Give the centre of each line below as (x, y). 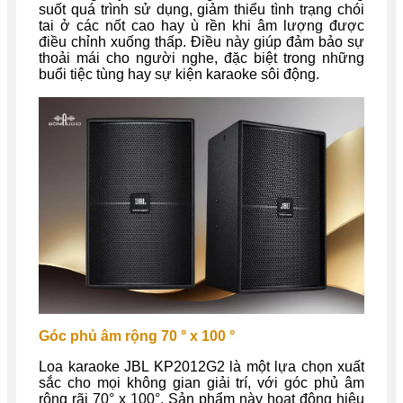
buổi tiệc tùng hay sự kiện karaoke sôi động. (181, 75)
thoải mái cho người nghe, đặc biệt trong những (201, 58)
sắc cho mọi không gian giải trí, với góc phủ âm (201, 382)
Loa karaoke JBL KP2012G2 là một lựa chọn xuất (201, 366)
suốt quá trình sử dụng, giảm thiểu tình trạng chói (201, 10)
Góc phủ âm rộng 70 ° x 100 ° (139, 336)
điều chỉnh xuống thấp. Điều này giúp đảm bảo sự (201, 42)
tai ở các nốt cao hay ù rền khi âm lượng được (201, 26)
